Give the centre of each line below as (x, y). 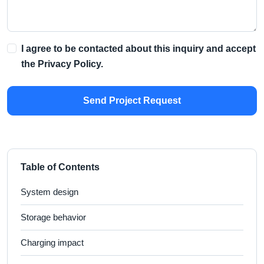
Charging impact (52, 242)
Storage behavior (53, 217)
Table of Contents (60, 167)
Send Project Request (132, 100)
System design (49, 192)
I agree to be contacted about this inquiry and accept (138, 48)
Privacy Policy (69, 64)
